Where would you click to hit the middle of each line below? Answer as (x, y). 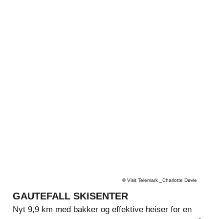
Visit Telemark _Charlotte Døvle (162, 180)
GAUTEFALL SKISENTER (70, 196)
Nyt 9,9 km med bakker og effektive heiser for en (102, 209)
